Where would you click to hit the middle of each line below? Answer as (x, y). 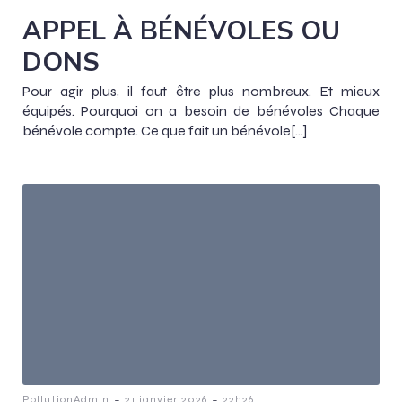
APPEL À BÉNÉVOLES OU (181, 30)
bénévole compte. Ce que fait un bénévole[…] (165, 131)
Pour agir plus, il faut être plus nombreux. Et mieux (201, 92)
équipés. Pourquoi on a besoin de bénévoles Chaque (201, 111)
